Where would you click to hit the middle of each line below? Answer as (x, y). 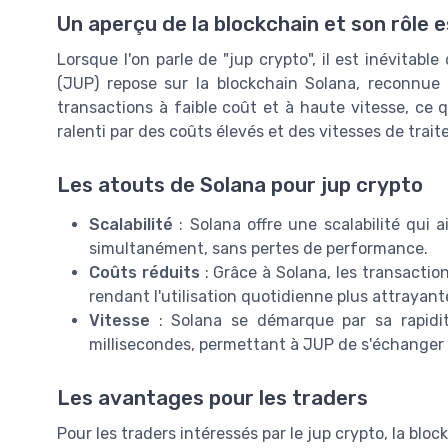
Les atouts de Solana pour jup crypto (240, 184)
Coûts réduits (144, 272)
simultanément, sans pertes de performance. (258, 248)
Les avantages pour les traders (212, 397)
